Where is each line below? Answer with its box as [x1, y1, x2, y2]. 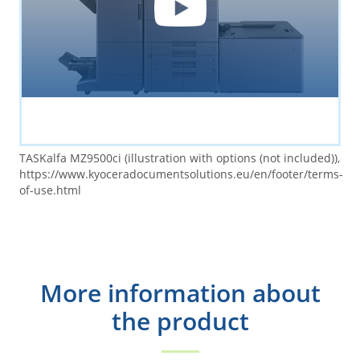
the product [111, 305, 249, 337]
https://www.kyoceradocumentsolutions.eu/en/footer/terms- [19, 166, 343, 182]
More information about [39, 276, 321, 309]
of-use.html [19, 182, 81, 198]
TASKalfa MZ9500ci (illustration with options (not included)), [19, 150, 340, 166]
